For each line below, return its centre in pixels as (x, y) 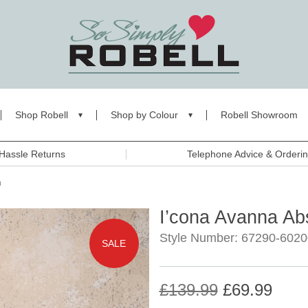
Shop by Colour (144, 115)
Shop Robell (41, 115)
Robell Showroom (259, 115)
